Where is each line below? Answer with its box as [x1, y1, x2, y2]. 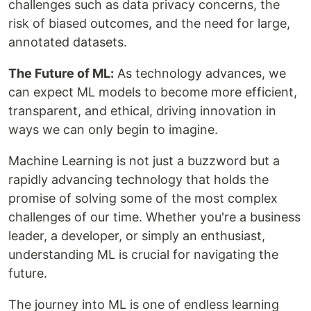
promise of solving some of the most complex [8, 191, 278, 206]
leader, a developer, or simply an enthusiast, [8, 228, 265, 244]
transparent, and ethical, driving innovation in [8, 103, 276, 119]
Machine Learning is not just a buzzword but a [8, 153, 280, 169]
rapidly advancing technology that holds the [8, 172, 269, 187]
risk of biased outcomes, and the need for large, [8, 16, 290, 31]
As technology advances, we [114, 66, 286, 81]
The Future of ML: [8, 66, 114, 81]
